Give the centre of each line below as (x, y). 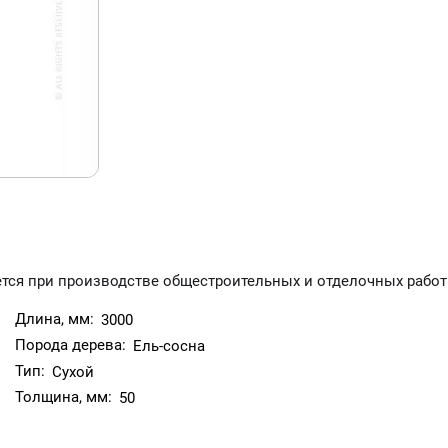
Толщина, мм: (63, 397)
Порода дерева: (70, 345)
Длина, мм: (54, 319)
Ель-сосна (169, 346)
